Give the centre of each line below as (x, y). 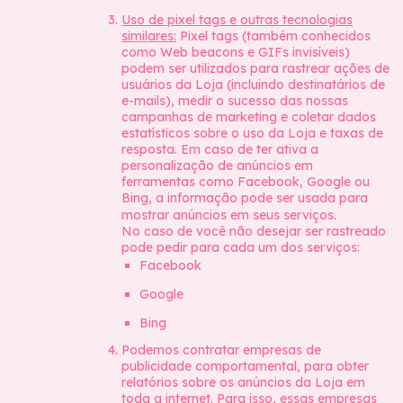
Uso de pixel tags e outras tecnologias (237, 20)
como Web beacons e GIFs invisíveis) (236, 52)
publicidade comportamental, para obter (245, 366)
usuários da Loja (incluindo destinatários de (253, 85)
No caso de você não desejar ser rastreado (254, 231)
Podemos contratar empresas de (221, 350)
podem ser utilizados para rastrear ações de (255, 68)
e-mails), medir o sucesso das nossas (235, 101)
